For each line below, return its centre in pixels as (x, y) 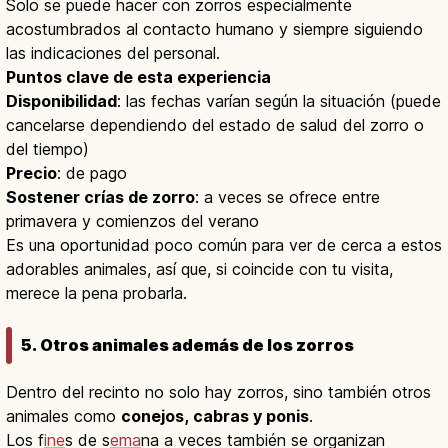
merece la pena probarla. (96, 292)
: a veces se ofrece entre (287, 196)
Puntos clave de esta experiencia (138, 76)
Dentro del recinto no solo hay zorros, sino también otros (218, 391)
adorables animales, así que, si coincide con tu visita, (199, 268)
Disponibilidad (61, 100)
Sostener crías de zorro (100, 196)
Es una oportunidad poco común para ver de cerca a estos (224, 244)
